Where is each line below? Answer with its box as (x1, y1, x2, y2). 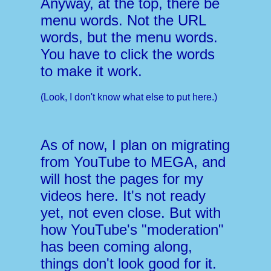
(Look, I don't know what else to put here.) (41, 92, 218, 103)
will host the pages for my (41, 171, 204, 188)
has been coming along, (41, 238, 193, 255)
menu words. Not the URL (41, 12, 206, 29)
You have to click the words (41, 46, 215, 63)
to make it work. (41, 63, 143, 80)
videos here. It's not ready (41, 188, 206, 204)
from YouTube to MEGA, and (41, 154, 226, 171)
